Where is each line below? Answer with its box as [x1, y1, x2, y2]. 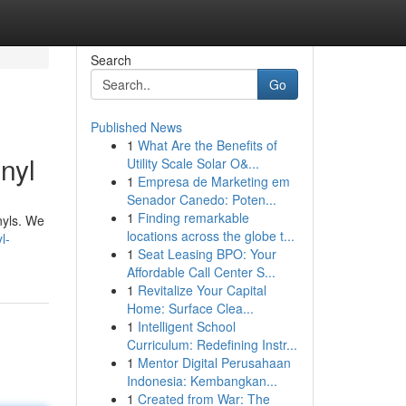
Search [90, 51, 131, 69]
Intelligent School [137, 317, 236, 335]
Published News [90, 118, 182, 136]
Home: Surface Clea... [126, 299, 254, 317]
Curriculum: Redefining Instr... [126, 335, 297, 353]
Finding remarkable [137, 208, 249, 227]
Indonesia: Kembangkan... [126, 372, 277, 390]
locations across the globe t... [126, 227, 295, 245]
